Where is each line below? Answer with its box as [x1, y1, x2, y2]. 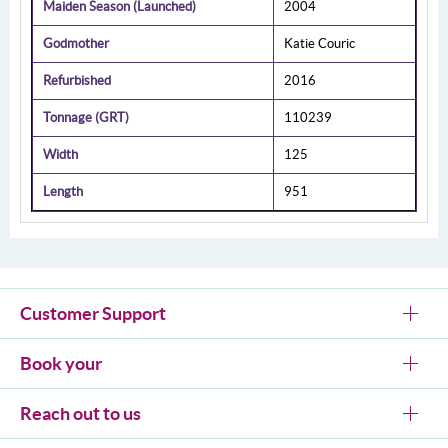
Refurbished [43, 73, 111, 89]
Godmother [43, 36, 109, 52]
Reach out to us [20, 403, 141, 425]
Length [43, 184, 83, 200]
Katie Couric [284, 36, 355, 52]
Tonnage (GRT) [43, 110, 129, 126]
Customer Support [20, 303, 166, 325]
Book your [20, 353, 102, 375]
